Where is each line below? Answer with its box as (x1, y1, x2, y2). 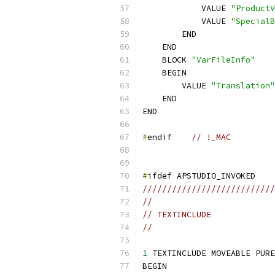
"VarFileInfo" (192, 55, 255, 65)
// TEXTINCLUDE (142, 209, 211, 220)
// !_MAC (192, 132, 231, 142)
